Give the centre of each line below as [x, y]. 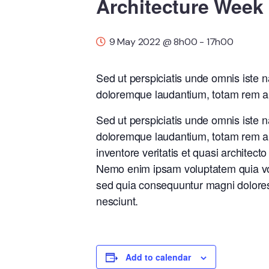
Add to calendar [158, 257]
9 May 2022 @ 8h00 [153, 42]
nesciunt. [117, 201]
